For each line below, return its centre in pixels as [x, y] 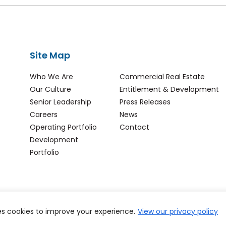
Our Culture [50, 89]
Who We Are [51, 77]
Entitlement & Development [169, 89]
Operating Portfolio [63, 127]
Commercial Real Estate [162, 77]
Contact [134, 127]
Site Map [50, 55]
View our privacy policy [178, 211]
